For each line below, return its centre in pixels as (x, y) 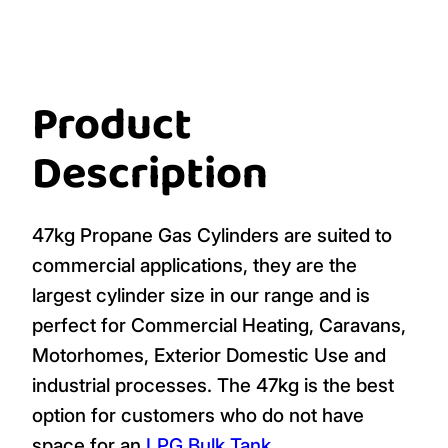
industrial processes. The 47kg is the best (213, 384)
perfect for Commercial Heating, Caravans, (219, 324)
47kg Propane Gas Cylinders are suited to (212, 234)
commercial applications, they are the (194, 264)
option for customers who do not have (198, 414)
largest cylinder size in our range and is (201, 294)
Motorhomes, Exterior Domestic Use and (209, 354)
